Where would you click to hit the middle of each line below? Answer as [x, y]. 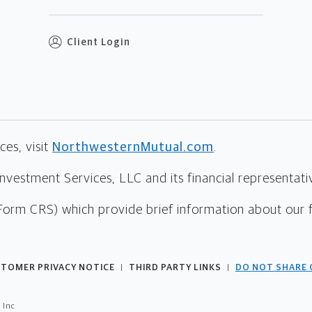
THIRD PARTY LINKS [175, 267]
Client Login [98, 42]
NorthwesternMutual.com [133, 147]
